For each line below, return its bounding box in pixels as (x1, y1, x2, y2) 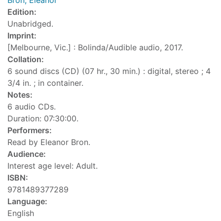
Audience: (7, 149, 46, 159)
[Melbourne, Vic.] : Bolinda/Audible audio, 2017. (7, 42, 183, 53)
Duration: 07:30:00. (7, 113, 78, 124)
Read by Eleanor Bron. (7, 137, 90, 147)
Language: (7, 196, 47, 207)
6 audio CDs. (7, 102, 56, 112)
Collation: (7, 54, 44, 65)
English (7, 208, 34, 219)
